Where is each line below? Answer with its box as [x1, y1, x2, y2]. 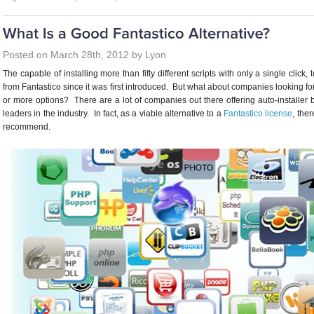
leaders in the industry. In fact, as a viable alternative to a [3, 109, 224, 119]
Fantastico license [223, 109, 293, 119]
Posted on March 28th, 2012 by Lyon [3, 49, 166, 61]
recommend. [3, 122, 50, 132]
